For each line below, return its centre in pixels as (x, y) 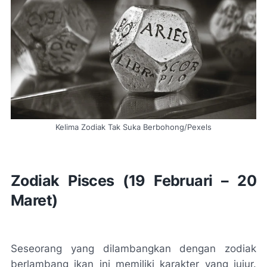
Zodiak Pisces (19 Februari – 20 (133, 181)
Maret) (34, 200)
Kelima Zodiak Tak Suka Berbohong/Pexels (133, 127)
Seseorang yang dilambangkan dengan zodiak (133, 249)
